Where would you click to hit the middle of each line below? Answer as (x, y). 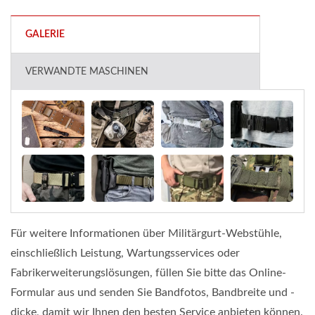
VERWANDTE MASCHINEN (87, 72)
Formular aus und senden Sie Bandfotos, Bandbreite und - (153, 293)
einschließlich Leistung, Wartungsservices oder (125, 253)
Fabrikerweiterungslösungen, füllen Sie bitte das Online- (148, 273)
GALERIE (45, 35)
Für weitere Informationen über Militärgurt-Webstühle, (146, 234)
